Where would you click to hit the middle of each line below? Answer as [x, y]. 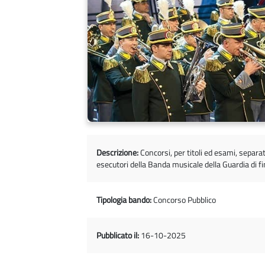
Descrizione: [117, 152]
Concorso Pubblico [184, 200]
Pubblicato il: [118, 235]
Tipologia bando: [124, 200]
